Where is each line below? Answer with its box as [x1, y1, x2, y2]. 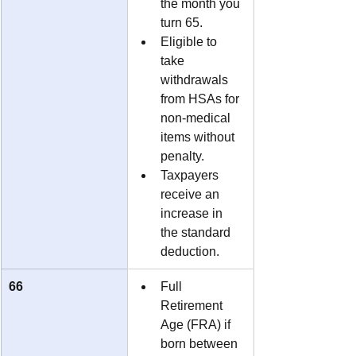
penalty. [161, 149, 204, 163]
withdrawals [161, 72, 231, 87]
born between [161, 336, 241, 350]
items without [161, 130, 238, 144]
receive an [161, 187, 222, 201]
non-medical [161, 110, 234, 125]
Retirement [161, 298, 226, 312]
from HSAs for [161, 91, 242, 106]
